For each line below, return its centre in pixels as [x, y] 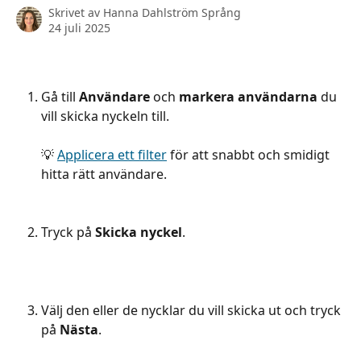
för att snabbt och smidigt [250, 155]
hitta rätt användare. [104, 174]
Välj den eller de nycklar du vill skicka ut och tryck [193, 310]
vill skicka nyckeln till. [107, 116]
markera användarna [248, 97]
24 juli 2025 [79, 28]
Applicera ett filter [112, 155]
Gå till [60, 97]
